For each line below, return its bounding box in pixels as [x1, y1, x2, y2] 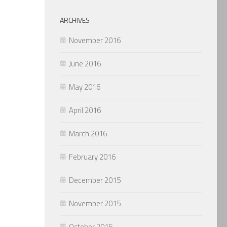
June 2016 [69, 57, 101, 69]
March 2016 [69, 127, 107, 139]
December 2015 [69, 174, 121, 186]
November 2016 [69, 34, 121, 46]
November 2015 [69, 197, 121, 209]
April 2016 [69, 104, 101, 116]
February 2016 [69, 150, 116, 163]
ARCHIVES [60, 14, 90, 25]
